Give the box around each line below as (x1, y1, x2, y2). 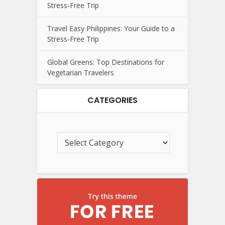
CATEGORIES (87, 94, 138, 106)
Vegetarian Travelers (47, 67, 114, 77)
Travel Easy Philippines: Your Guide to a (47, 23, 175, 33)
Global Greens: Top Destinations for (47, 57, 164, 67)
